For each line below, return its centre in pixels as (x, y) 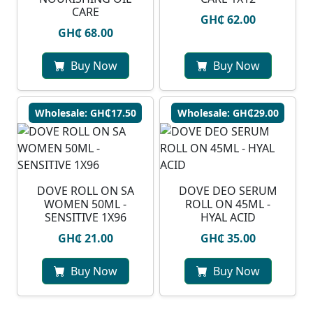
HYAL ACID (228, 218)
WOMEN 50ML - (85, 204)
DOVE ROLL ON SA (85, 191)
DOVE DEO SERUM (228, 191)
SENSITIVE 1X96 (85, 218)
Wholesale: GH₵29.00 (228, 113)
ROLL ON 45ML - (228, 204)
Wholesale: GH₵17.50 (85, 113)
